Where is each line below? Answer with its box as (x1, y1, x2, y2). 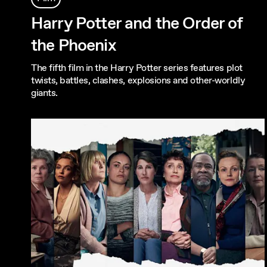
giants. (31, 86, 58, 100)
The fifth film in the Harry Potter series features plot (31, 61, 243, 74)
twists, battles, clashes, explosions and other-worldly (31, 74, 246, 87)
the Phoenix (31, 34, 116, 57)
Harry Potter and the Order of (31, 12, 243, 35)
